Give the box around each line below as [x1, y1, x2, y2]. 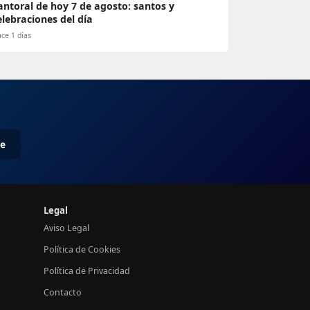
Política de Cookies [44, 244, 120, 255]
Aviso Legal [44, 222, 89, 234]
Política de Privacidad [44, 265, 130, 277]
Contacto [44, 286, 82, 298]
